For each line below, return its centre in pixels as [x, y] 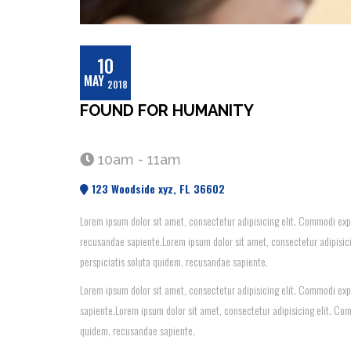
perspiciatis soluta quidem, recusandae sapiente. [174, 261]
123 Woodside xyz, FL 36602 [157, 188]
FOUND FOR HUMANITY [167, 110]
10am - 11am [138, 159]
